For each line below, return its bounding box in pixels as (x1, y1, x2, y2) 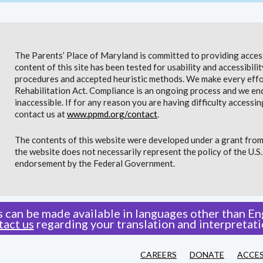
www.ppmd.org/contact (67, 109, 157, 120)
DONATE (190, 249, 224, 260)
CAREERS (140, 249, 177, 260)
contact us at (15, 109, 67, 120)
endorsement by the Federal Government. (15, 158, 175, 169)
